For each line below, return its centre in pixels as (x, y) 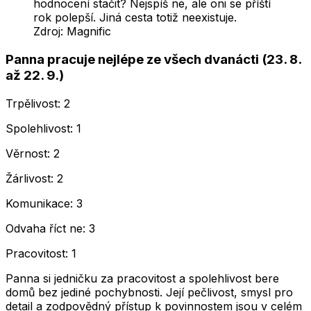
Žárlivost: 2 (34, 178)
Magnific (89, 32)
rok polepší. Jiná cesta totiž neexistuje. (135, 18)
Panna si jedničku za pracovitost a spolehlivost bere (142, 278)
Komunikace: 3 (44, 203)
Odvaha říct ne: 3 (50, 228)
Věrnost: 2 (33, 153)
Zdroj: (50, 32)
